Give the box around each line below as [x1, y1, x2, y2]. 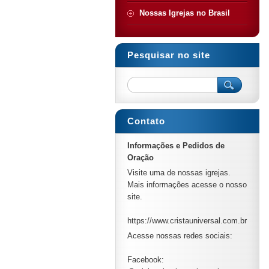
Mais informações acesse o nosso [127, 180, 247, 189]
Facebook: [127, 255, 164, 264]
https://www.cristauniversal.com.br [127, 216, 247, 225]
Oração [127, 153, 154, 162]
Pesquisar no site [127, 50, 210, 60]
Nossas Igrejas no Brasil [139, 8, 230, 17]
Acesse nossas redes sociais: [127, 231, 232, 240]
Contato [127, 116, 165, 126]
